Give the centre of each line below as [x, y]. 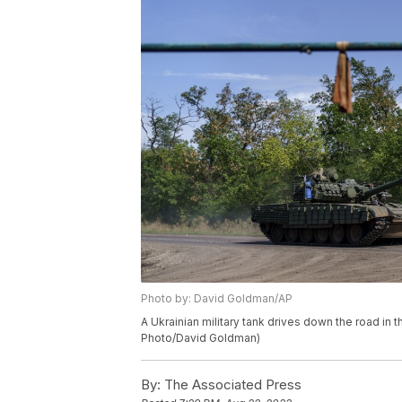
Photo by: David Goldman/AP [217, 299]
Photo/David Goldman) [201, 338]
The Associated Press [231, 385]
